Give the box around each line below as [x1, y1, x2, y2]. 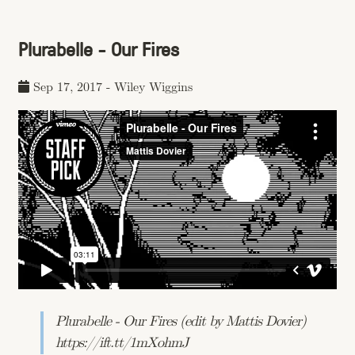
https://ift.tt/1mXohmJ [55, 333, 188, 353]
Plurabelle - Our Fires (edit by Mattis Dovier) [55, 311, 306, 331]
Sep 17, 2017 [33, 78, 102, 96]
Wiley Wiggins [114, 78, 193, 96]
